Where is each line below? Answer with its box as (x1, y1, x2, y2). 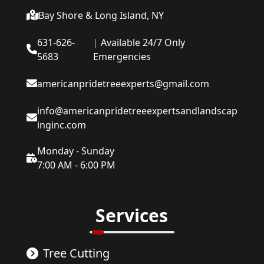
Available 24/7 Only (100, 36, 185, 49)
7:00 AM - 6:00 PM (37, 159, 115, 172)
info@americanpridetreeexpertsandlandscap (37, 104, 237, 118)
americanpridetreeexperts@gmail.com (37, 77, 209, 91)
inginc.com (37, 118, 86, 132)
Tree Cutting (42, 245, 110, 262)
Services (95, 203, 169, 228)
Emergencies (93, 50, 151, 64)
